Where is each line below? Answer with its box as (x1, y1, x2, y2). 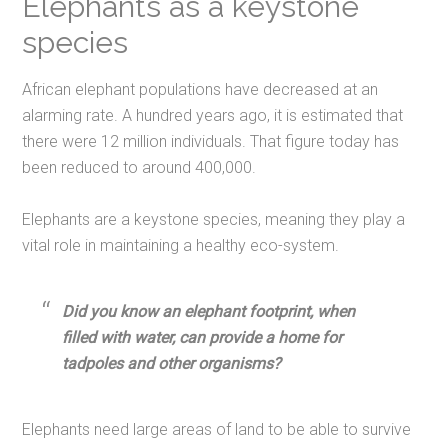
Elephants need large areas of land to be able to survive (22, 420, 412, 440)
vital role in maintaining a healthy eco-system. (22, 236, 340, 256)
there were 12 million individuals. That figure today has (22, 132, 400, 152)
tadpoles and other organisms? (62, 354, 282, 374)
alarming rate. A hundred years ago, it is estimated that (22, 106, 404, 126)
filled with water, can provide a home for (62, 328, 343, 348)
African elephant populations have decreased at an (22, 80, 379, 100)
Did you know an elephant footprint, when (62, 302, 356, 322)
